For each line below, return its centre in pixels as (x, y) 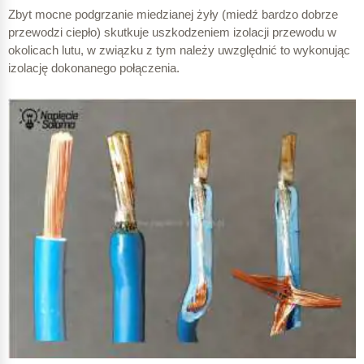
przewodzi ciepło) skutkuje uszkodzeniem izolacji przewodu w (172, 32)
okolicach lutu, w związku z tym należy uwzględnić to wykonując (179, 50)
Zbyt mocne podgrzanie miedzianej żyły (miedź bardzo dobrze (173, 15)
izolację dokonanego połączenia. (94, 68)
